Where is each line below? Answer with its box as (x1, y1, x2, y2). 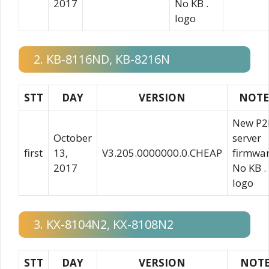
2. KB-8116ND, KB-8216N (34, 51, 170, 67)
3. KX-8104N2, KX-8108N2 (34, 216, 174, 232)
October (53, 131, 92, 145)
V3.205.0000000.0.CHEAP (102, 146, 222, 160)
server (232, 131, 261, 145)
